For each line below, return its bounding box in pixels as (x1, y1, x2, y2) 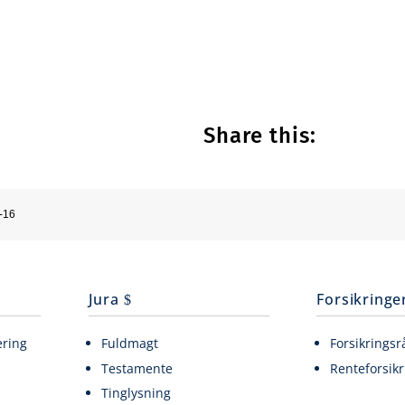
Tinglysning (101, 383, 172, 401)
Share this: (203, 122, 317, 148)
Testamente (101, 359, 174, 377)
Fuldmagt (101, 334, 159, 353)
